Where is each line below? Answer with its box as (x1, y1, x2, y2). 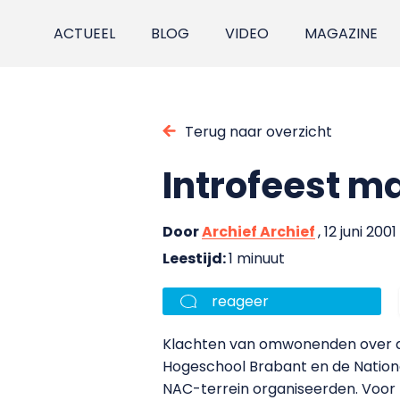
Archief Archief (202, 221, 315, 242)
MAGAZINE (304, 23, 379, 44)
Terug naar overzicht (185, 121, 332, 142)
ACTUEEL (54, 23, 116, 44)
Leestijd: (162, 247, 229, 269)
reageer (212, 290, 269, 312)
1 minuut (229, 247, 285, 269)
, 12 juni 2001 (318, 221, 396, 242)
